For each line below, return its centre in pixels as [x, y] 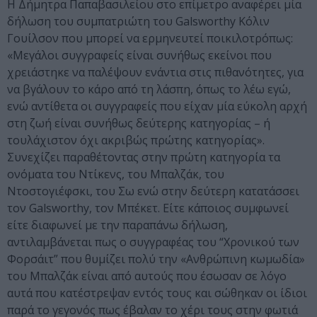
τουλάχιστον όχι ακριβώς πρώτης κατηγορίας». [136, 140]
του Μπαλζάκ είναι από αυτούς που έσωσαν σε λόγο [147, 276]
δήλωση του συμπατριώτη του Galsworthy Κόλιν [138, 22]
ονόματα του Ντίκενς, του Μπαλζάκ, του [116, 174]
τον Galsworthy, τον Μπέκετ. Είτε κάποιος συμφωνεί [148, 208]
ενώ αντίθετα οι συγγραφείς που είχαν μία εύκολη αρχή [157, 106]
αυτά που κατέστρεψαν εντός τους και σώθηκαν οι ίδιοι [157, 293]
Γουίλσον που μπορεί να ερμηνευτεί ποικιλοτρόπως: [150, 39]
